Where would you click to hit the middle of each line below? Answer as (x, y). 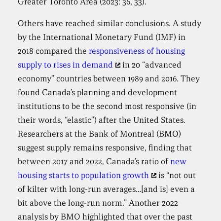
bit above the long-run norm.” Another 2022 (98, 203)
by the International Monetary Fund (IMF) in (102, 37)
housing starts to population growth (84, 175)
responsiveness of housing (137, 51)
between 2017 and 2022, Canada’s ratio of (94, 162)
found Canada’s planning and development (98, 92)
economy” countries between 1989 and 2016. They (109, 79)
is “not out (176, 175)
